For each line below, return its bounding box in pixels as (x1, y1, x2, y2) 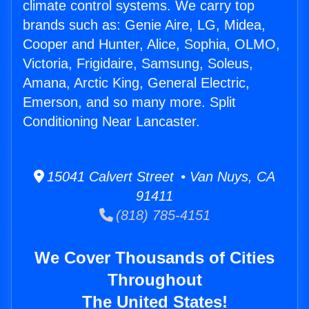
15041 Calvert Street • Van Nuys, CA (44, 169, 275, 185)
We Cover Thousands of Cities (34, 248, 275, 268)
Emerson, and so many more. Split (23, 94, 236, 110)
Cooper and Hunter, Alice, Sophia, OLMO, (23, 37, 280, 52)
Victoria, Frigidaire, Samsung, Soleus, (23, 56, 253, 72)
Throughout (107, 270, 202, 290)
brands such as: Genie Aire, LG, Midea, (23, 17, 266, 33)
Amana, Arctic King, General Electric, (23, 75, 250, 91)
